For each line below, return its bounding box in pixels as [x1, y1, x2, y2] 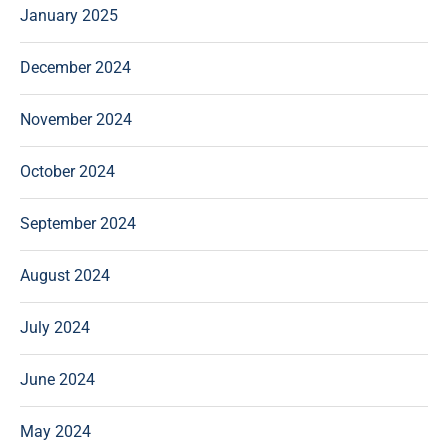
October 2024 [20, 162, 115, 181]
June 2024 [20, 370, 95, 389]
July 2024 [20, 318, 90, 337]
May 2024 [20, 422, 91, 441]
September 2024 [20, 214, 136, 233]
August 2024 [20, 266, 110, 285]
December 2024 [20, 58, 131, 77]
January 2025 [20, 6, 118, 25]
